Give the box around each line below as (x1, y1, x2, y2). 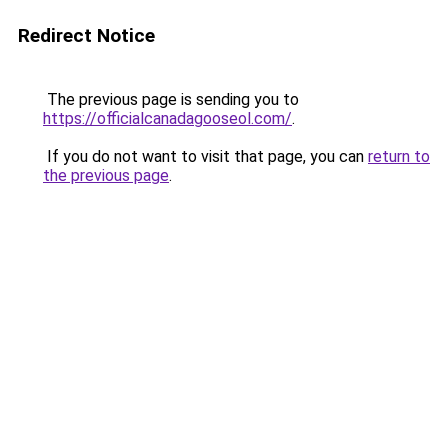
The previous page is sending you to (43, 90, 299, 109)
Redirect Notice (18, 24, 155, 47)
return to (368, 147, 430, 166)
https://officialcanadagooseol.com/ (43, 109, 292, 128)
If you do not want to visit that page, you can (43, 147, 368, 166)
